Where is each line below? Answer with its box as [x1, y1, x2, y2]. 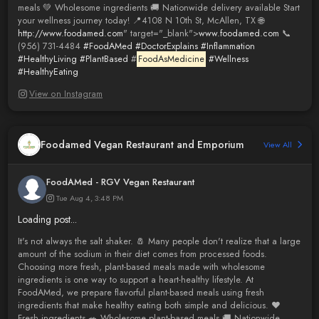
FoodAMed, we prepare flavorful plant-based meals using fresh [17, 286, 264, 299]
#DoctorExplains [135, 39, 198, 53]
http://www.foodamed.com [17, 26, 123, 40]
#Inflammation [200, 39, 255, 53]
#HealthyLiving [17, 52, 77, 66]
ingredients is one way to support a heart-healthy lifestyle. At [17, 273, 253, 286]
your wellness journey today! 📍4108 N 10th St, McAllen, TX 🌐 [17, 14, 264, 27]
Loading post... [17, 212, 77, 227]
